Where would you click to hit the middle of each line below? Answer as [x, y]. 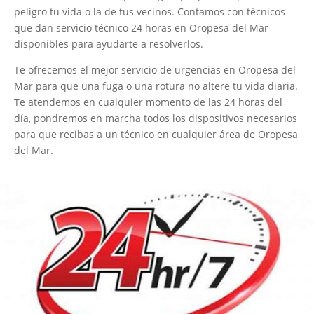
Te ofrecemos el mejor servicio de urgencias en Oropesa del [155, 69]
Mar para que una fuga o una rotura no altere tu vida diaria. [156, 86]
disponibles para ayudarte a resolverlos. [109, 43]
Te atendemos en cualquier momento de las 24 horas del [148, 102]
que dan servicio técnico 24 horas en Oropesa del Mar [141, 27]
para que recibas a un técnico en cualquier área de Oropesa [156, 134]
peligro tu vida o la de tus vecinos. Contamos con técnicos [150, 11]
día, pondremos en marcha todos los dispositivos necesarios [156, 118]
